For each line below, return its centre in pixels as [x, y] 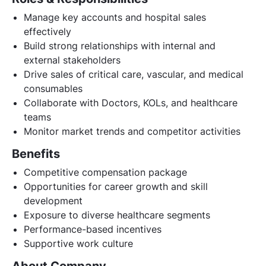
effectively [47, 31]
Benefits [36, 153]
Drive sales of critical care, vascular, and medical [134, 74]
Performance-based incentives [93, 229]
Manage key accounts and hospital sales [115, 17]
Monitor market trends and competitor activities [132, 131]
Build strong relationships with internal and [120, 45]
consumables [53, 88]
